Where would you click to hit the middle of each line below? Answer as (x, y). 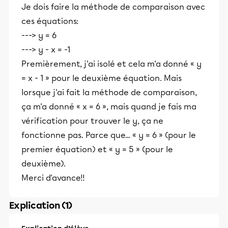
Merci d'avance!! (53, 178)
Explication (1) (41, 206)
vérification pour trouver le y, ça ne (92, 121)
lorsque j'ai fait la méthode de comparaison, (109, 92)
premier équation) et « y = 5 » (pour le (97, 149)
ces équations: (50, 21)
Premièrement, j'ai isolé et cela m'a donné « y (111, 64)
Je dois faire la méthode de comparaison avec (113, 7)
